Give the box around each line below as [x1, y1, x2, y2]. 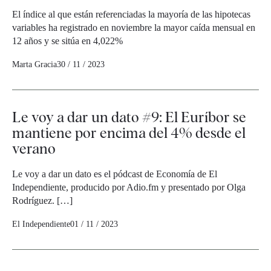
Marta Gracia [12, 60, 57, 70]
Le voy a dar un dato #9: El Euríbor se [12, 108, 246, 126]
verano [12, 140, 56, 158]
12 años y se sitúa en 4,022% [12, 36, 123, 47]
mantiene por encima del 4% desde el [12, 124, 246, 142]
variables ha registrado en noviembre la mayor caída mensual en [12, 22, 255, 33]
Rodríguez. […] [12, 195, 73, 206]
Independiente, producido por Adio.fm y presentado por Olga [12, 182, 246, 193]
